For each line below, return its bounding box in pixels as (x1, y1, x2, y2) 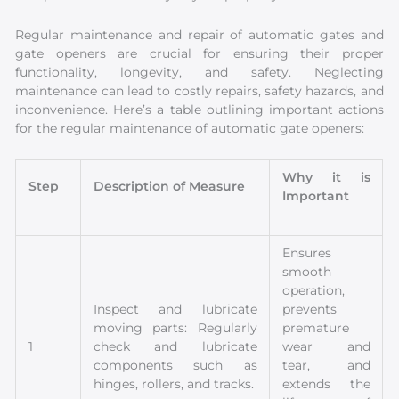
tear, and (282, 357, 370, 372)
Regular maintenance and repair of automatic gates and (15, 27, 384, 42)
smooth (282, 264, 332, 279)
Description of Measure (94, 178, 246, 193)
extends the (282, 376, 370, 391)
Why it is (282, 169, 370, 184)
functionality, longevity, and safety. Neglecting (15, 64, 384, 79)
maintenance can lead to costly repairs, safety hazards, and (15, 83, 384, 98)
